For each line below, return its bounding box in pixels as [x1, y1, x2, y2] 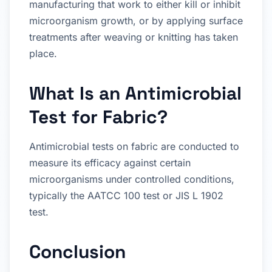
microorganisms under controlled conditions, [29, 172, 234, 185]
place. [29, 47, 57, 59]
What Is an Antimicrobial [29, 81, 242, 105]
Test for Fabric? [29, 104, 168, 129]
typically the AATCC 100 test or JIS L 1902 [29, 189, 223, 202]
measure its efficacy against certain [29, 156, 191, 169]
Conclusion [29, 239, 126, 263]
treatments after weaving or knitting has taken [29, 30, 238, 43]
